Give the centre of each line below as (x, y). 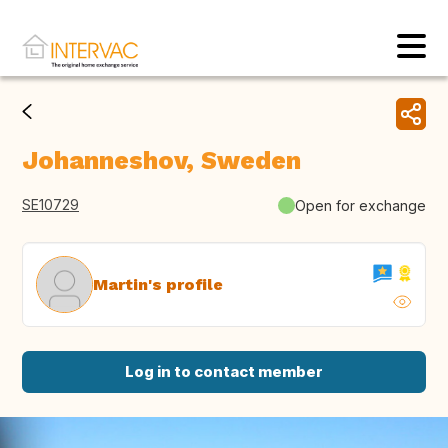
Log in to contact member (224, 372)
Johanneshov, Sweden (161, 161)
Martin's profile (158, 284)
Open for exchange (360, 205)
